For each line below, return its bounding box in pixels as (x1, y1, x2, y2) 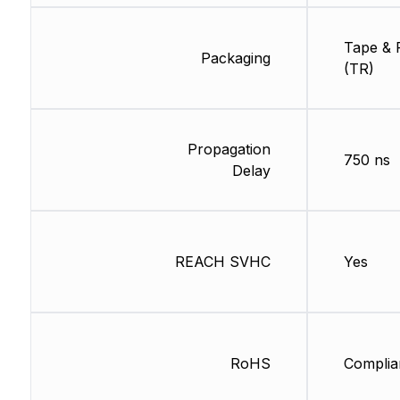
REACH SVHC (174, 253, 271, 271)
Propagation (187, 140, 271, 158)
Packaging (200, 49, 271, 67)
